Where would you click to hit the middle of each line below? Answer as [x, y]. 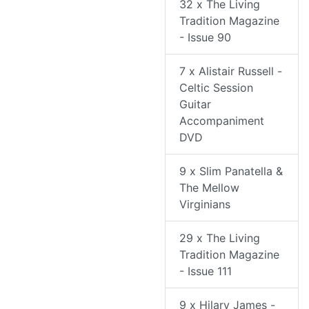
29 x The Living [220, 238]
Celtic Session [216, 88]
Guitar [195, 104]
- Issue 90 [205, 38]
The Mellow [209, 188]
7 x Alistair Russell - [231, 71]
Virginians [205, 205]
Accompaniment [222, 121]
